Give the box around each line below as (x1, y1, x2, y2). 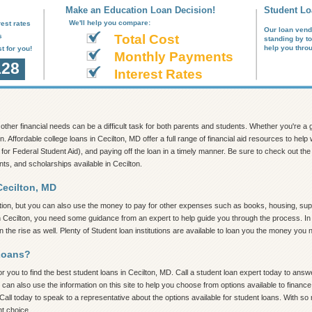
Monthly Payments (114, 49, 233, 64)
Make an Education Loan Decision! (65, 5, 215, 15)
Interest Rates (114, 67, 203, 81)
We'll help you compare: (68, 19, 150, 26)
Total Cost (114, 32, 179, 47)
